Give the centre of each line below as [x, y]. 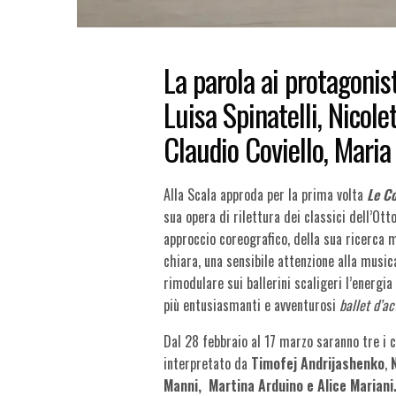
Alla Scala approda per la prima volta [266, 194]
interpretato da [206, 363]
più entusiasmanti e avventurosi [252, 305]
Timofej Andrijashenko [316, 363]
